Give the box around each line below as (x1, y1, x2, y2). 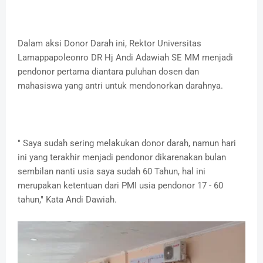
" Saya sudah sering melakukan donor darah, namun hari (18, 137, 236, 149)
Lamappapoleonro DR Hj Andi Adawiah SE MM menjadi (18, 52, 233, 63)
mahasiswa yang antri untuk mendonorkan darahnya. (18, 80, 223, 91)
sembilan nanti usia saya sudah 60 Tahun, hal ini (18, 166, 205, 177)
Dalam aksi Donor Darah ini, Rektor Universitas (18, 38, 201, 49)
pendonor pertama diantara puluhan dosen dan (18, 66, 199, 77)
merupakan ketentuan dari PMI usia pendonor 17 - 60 (18, 180, 223, 191)
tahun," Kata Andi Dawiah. (18, 194, 119, 205)
